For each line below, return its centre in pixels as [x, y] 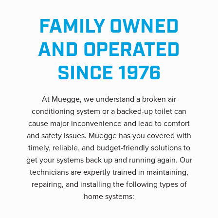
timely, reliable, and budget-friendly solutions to [109, 148]
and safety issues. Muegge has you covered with [109, 136]
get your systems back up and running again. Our [109, 160]
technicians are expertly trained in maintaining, [109, 172]
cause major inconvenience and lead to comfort [109, 123]
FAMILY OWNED [109, 27]
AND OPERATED [109, 50]
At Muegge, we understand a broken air [109, 99]
